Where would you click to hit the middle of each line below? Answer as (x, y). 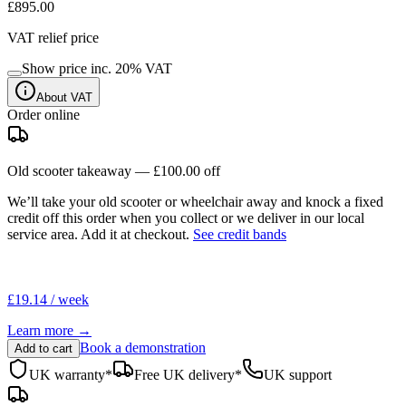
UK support (298, 374)
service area (41, 234)
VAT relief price (53, 37)
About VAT (64, 97)
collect (199, 217)
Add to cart (43, 348)
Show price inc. (68, 68)
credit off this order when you (92, 217)
